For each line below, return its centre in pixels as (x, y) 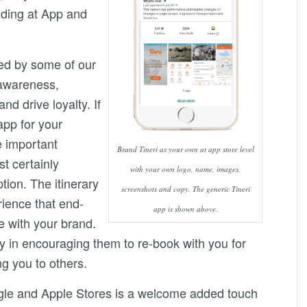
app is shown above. (185, 208)
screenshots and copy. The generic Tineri (185, 188)
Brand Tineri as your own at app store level (185, 149)
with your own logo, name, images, (186, 169)
